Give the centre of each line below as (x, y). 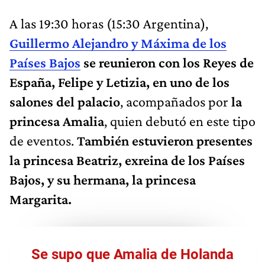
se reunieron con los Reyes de (167, 62)
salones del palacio (65, 101)
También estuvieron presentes (165, 140)
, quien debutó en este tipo (180, 121)
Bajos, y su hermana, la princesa (103, 179)
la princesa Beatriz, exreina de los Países (127, 160)
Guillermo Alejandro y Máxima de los (118, 43)
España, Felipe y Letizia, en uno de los (119, 82)
